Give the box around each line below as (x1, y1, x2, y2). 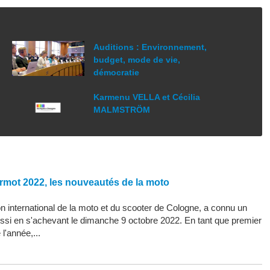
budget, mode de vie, (93, 55, 181, 65)
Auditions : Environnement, (93, 42, 207, 52)
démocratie (93, 67, 140, 78)
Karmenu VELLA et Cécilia (93, 92, 201, 102)
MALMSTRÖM (93, 105, 151, 115)
